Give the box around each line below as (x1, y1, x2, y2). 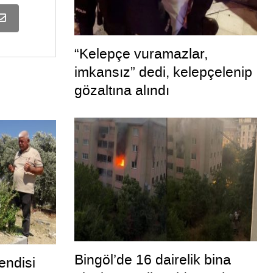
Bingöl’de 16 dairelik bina (74, 250, 231, 269)
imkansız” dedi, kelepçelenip (74, 63, 252, 82)
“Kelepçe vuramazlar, (74, 44, 208, 63)
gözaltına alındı (74, 81, 169, 100)
